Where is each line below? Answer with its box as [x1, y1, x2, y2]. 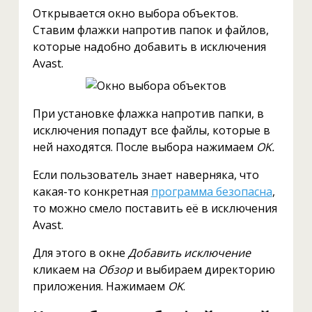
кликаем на [32, 262, 98, 278]
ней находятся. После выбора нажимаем [32, 139, 256, 155]
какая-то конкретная [32, 184, 151, 200]
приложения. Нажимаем [32, 279, 168, 295]
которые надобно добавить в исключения [32, 39, 266, 55]
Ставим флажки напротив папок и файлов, [32, 22, 269, 38]
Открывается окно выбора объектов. [32, 6, 238, 22]
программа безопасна [150, 184, 272, 200]
